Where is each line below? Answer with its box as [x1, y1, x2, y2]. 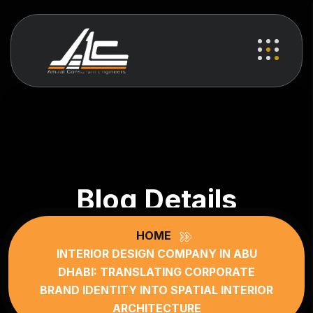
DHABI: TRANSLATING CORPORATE [58, 265, 255, 279]
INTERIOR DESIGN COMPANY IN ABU [56, 247, 257, 261]
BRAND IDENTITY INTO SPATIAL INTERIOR [40, 283, 273, 297]
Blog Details [76, 182, 237, 217]
